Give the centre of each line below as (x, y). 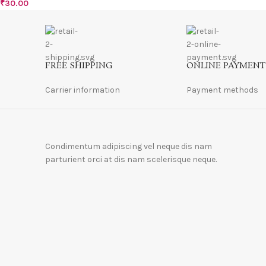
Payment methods (223, 90)
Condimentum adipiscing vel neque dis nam (128, 146)
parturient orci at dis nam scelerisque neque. (131, 159)
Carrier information (82, 90)
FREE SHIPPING (79, 66)
